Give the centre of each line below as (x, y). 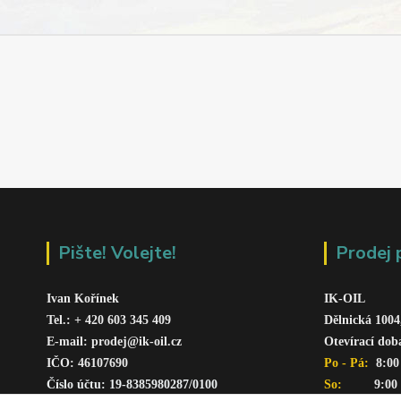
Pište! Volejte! (117, 253)
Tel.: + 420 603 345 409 (111, 320)
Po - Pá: (348, 363)
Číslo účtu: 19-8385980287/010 (129, 384)
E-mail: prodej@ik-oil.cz (114, 341)
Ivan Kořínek (83, 298)
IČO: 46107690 (87, 363)
